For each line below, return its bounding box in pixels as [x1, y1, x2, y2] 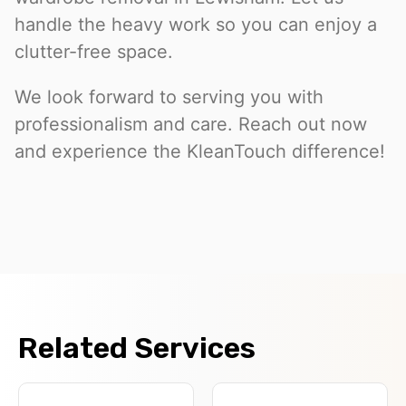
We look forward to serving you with [14, 86, 324, 109]
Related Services [18, 331, 256, 366]
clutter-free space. [14, 41, 173, 63]
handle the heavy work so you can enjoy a [14, 14, 377, 36]
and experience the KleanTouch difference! [14, 140, 385, 163]
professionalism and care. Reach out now [14, 113, 367, 136]
